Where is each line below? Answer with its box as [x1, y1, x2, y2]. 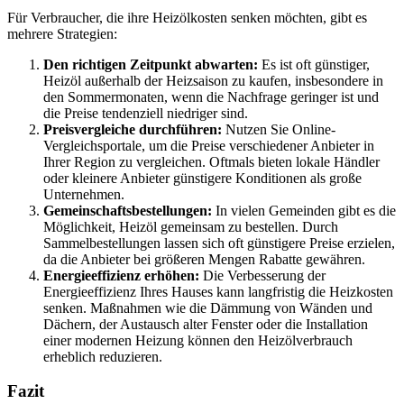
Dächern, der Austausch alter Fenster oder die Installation [43, 316, 368, 332]
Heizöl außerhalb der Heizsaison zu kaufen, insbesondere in [43, 72, 383, 88]
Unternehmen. [43, 186, 124, 202]
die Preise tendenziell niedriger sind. [43, 105, 248, 121]
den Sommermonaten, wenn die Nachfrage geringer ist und [43, 88, 379, 105]
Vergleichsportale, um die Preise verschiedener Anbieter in [43, 137, 374, 153]
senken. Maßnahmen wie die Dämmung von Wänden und [43, 299, 372, 316]
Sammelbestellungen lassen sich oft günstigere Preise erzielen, [43, 234, 395, 251]
